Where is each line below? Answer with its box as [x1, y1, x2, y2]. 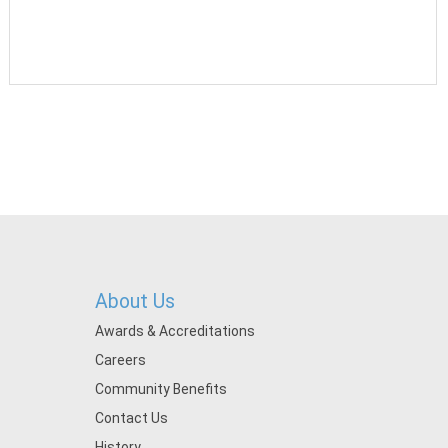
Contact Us [94, 410, 168, 426]
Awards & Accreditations [94, 323, 255, 339]
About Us [94, 290, 175, 313]
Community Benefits [94, 381, 227, 397]
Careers [94, 352, 146, 368]
